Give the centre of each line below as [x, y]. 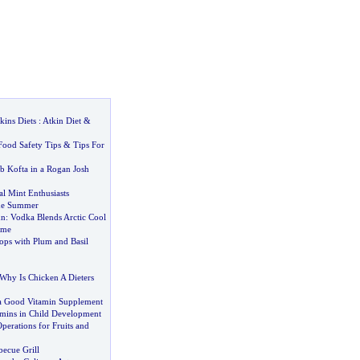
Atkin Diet [61, 121]
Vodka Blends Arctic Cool [58, 217]
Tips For [88, 145]
